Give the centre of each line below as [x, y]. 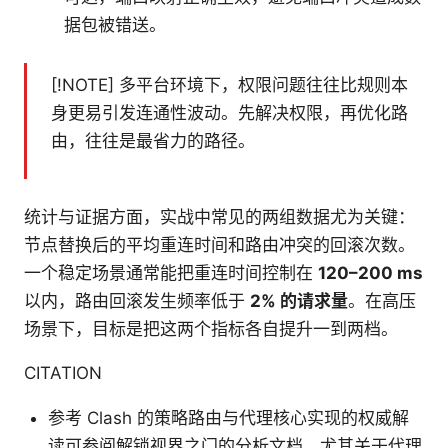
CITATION [63, 373]
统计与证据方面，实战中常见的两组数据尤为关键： [219, 217]
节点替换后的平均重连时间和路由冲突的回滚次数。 [219, 245]
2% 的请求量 [299, 301]
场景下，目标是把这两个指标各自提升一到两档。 [211, 329]
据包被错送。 [115, 25]
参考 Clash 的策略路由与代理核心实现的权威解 [228, 418]
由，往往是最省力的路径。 [153, 141]
